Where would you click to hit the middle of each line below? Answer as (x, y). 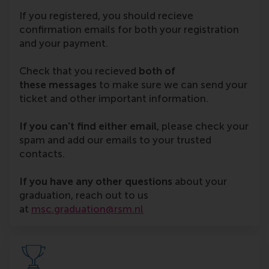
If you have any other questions (96, 182)
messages (71, 85)
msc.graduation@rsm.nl (87, 209)
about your (200, 182)
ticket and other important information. (114, 99)
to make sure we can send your (172, 85)
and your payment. (64, 44)
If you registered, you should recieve (106, 16)
